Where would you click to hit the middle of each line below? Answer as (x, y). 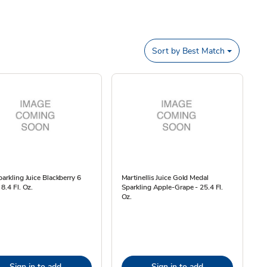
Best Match (203, 51)
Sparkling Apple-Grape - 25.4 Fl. (172, 187)
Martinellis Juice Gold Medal (165, 178)
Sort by (166, 51)
